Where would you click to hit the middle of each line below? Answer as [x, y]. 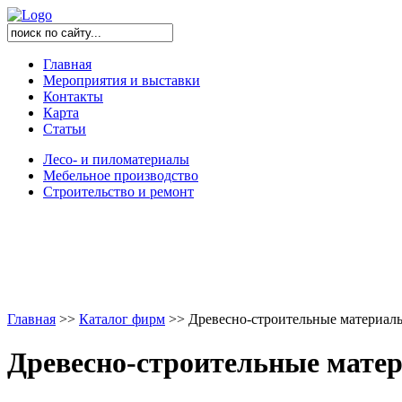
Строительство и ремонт [118, 192]
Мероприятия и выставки [122, 80]
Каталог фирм [122, 319]
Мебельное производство [121, 175]
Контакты [73, 96]
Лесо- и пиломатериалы [116, 159]
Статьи [65, 129]
